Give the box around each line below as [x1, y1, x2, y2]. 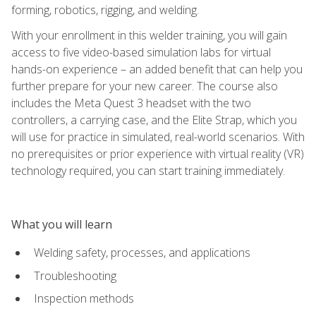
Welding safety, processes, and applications [34, 244, 250, 260]
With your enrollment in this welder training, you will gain [11, 27, 287, 43]
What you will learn [11, 216, 112, 232]
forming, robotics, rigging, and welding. [11, 1, 199, 18]
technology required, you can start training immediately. [11, 162, 285, 178]
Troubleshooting [34, 267, 116, 284]
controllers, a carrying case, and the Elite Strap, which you [11, 111, 297, 128]
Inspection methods [34, 291, 134, 307]
